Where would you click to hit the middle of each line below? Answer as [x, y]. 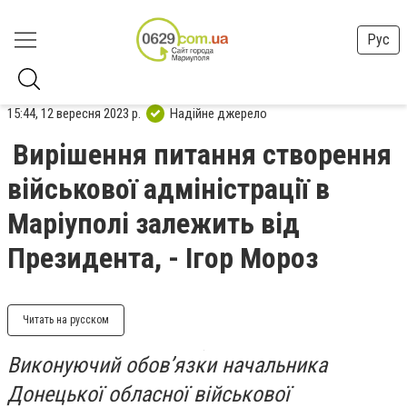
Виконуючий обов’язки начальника [167, 365]
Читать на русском [66, 320]
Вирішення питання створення [202, 154]
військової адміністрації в [169, 189]
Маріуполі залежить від [154, 223]
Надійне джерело [218, 113]
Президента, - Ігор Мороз [163, 258]
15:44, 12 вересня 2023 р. [74, 113]
